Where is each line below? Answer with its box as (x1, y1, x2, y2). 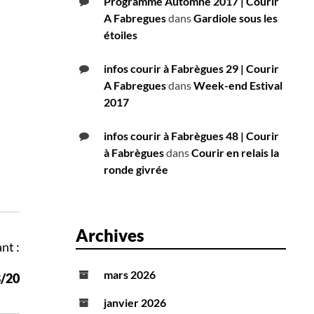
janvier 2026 (104, 296, 166, 310)
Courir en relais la (191, 146, 279, 160)
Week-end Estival (193, 78, 282, 93)
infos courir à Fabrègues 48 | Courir (104, 129, 279, 143)
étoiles (104, 28, 137, 42)
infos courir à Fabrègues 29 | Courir (104, 62, 279, 76)
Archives (76, 225, 144, 246)
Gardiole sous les (193, 11, 278, 25)
